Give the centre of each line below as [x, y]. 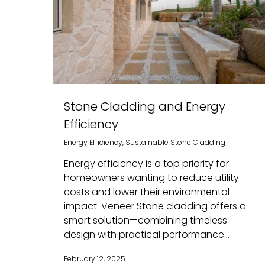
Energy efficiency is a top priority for [146, 163]
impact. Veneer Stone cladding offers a [155, 206]
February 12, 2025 [95, 258]
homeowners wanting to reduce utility [151, 177]
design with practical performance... [147, 234]
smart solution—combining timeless [146, 220]
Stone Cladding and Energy [145, 106]
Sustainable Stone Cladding [175, 142]
